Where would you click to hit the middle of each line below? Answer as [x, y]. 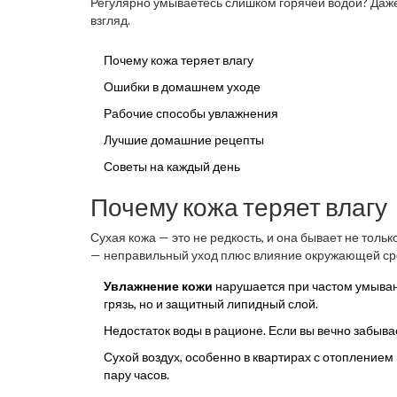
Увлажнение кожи [158, 285]
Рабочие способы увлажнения [191, 113]
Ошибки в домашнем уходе [182, 86]
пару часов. [136, 374]
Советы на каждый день [172, 166]
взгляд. [110, 19]
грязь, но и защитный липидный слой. [211, 303]
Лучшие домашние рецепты [184, 139]
